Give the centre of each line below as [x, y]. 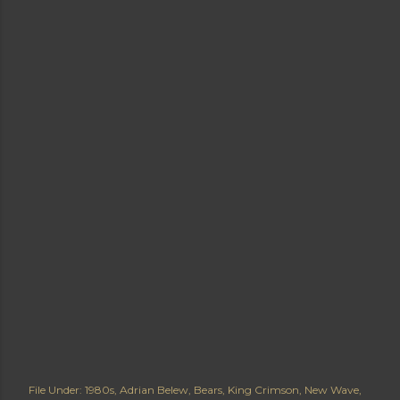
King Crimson [263, 390]
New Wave [332, 390]
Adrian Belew [154, 390]
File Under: [55, 390]
